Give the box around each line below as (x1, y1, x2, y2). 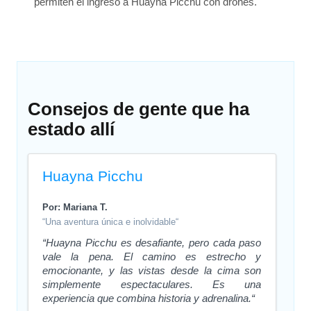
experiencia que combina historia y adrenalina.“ (42, 292, 255, 304)
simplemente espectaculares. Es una (42, 278, 262, 290)
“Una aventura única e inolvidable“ (42, 216, 179, 227)
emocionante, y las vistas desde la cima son (42, 264, 262, 276)
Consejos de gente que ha (28, 99, 250, 119)
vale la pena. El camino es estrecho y (42, 250, 262, 262)
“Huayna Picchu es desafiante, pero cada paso (42, 236, 262, 249)
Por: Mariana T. (42, 201, 108, 212)
